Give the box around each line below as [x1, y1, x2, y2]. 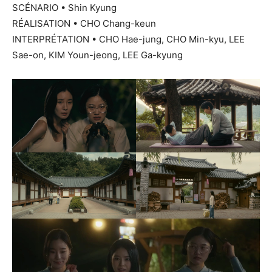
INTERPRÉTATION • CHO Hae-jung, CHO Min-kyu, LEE [12, 33, 245, 46]
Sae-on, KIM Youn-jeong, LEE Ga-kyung [12, 49, 183, 61]
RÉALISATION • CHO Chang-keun [12, 18, 156, 30]
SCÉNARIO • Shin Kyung [12, 2, 117, 14]
